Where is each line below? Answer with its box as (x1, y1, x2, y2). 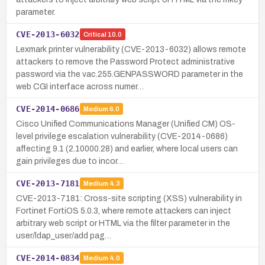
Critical (83, 31, 106, 38)
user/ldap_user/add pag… (16, 231, 111, 240)
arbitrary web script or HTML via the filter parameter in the (16, 218, 230, 228)
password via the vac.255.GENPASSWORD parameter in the (16, 69, 243, 79)
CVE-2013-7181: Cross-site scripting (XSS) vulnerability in (16, 193, 242, 203)
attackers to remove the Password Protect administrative (16, 57, 235, 66)
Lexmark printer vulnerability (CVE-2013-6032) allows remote (16, 44, 246, 54)
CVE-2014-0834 (16, 253, 80, 263)
